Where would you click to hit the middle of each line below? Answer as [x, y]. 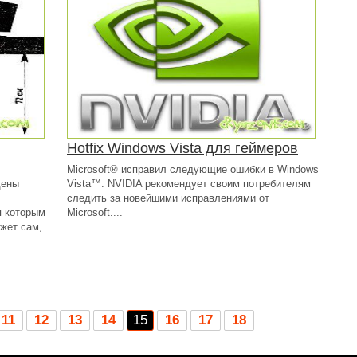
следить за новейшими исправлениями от [168, 198]
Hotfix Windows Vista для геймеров [182, 148]
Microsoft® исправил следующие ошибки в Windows [193, 169]
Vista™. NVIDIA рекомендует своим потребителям [189, 184]
